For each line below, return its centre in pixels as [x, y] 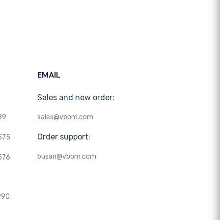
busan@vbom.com [67, 157]
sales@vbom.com [65, 117]
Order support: [64, 137]
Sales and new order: [76, 98]
